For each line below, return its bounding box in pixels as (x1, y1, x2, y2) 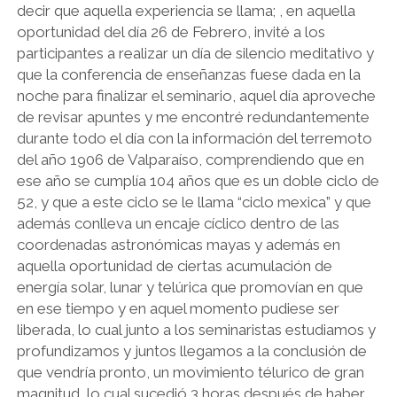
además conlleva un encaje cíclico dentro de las (16, 214, 339, 232)
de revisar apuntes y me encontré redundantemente (16, 108, 370, 126)
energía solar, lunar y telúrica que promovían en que (16, 278, 363, 296)
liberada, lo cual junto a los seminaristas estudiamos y (16, 321, 376, 339)
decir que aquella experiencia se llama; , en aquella (16, 2, 355, 19)
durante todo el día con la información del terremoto (16, 129, 372, 147)
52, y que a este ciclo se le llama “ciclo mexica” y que (16, 193, 371, 211)
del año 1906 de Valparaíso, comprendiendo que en (16, 151, 364, 168)
